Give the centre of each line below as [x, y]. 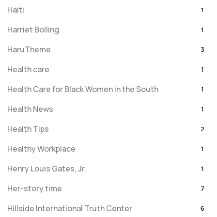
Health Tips [28, 129]
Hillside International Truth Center [70, 208]
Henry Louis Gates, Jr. [47, 169]
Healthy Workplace [41, 149]
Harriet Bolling [33, 30]
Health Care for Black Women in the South [83, 89]
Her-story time [35, 188]
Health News [30, 109]
